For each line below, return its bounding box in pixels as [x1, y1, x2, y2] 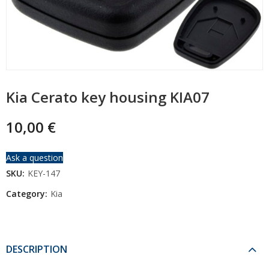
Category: [6, 187, 50, 199]
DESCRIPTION [6, 242, 67, 256]
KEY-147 [28, 167, 60, 179]
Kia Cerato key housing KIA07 [6, 86, 210, 107]
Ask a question [6, 151, 63, 163]
